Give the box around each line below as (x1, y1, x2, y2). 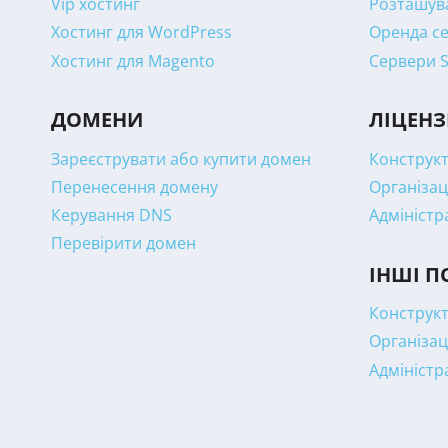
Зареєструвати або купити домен (51, 147, 311, 170)
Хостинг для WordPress (51, 21, 232, 44)
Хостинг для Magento (51, 49, 215, 72)
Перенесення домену (51, 175, 218, 198)
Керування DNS (51, 203, 172, 226)
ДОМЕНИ (51, 105, 143, 133)
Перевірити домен (51, 232, 196, 255)
